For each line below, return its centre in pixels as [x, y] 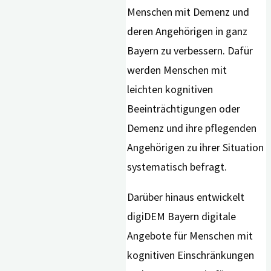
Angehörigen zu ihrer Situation [196, 148]
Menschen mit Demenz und [188, 12]
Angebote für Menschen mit [190, 236]
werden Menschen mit [177, 70]
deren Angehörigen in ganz [188, 31]
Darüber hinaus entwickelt [186, 197]
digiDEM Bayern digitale [182, 217]
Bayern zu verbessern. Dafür [190, 51]
